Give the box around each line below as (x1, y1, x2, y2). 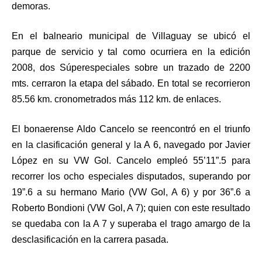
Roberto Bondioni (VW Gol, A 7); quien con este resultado (12, 202, 250, 213)
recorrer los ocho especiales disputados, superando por (12, 171, 250, 181)
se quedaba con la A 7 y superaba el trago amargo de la (12, 218, 250, 229)
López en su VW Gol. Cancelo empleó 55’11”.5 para (12, 155, 250, 166)
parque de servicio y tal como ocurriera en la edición (12, 46, 250, 57)
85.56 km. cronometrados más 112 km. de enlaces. (12, 94, 221, 104)
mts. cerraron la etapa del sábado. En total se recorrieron (12, 78, 250, 88)
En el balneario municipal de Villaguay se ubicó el (12, 30, 250, 41)
